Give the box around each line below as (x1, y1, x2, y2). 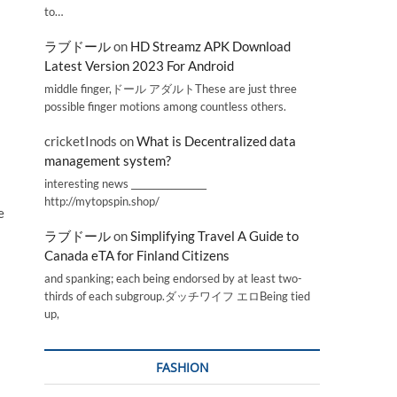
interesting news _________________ (44, 175, 206, 191)
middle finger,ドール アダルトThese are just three (44, 81, 297, 96)
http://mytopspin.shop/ (44, 193, 160, 208)
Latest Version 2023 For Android (44, 58, 234, 74)
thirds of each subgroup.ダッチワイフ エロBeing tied (44, 289, 310, 303)
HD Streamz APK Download (130, 38, 291, 55)
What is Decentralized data (136, 133, 296, 150)
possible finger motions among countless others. (44, 98, 286, 113)
